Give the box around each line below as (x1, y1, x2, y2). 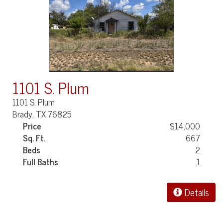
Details (182, 185, 209, 200)
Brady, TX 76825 (12, 107, 72, 121)
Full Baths (23, 154, 59, 169)
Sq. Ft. (23, 130, 46, 145)
